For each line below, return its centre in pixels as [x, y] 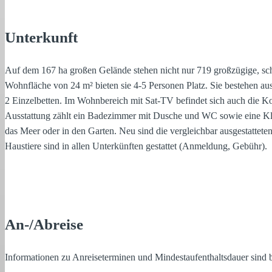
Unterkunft [41, 37]
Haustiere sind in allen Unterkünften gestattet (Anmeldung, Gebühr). [136, 146]
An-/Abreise [44, 224]
